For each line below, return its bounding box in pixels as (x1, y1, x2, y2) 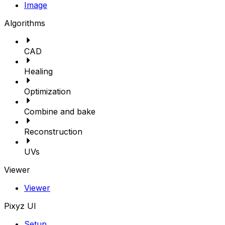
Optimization (24, 86, 71, 96)
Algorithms (4, 18, 45, 28)
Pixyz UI (4, 201, 36, 211)
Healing (24, 66, 53, 76)
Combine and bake (24, 106, 95, 117)
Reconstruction (24, 127, 82, 137)
